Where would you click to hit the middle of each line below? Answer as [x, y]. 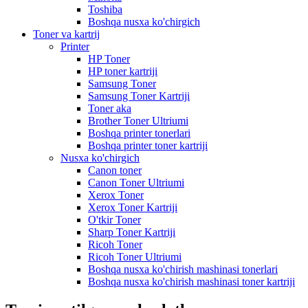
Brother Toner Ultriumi [138, 120]
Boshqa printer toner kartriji [148, 145]
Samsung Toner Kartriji [139, 96]
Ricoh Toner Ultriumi [135, 256]
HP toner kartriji [123, 71]
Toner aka [110, 108]
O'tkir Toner [114, 219]
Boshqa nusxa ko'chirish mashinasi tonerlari [183, 269]
